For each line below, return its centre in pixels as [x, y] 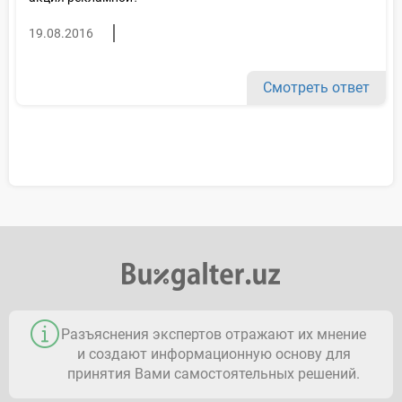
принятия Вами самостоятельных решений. [214, 373]
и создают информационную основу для [214, 354]
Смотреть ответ [316, 87]
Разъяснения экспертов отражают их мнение [214, 334]
